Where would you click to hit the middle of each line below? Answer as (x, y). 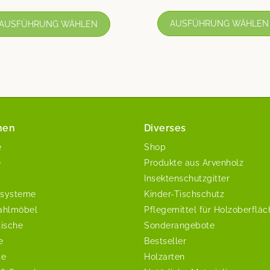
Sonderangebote (179, 225)
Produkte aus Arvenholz (194, 162)
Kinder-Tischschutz (184, 194)
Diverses (165, 128)
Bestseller (165, 241)
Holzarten (165, 256)
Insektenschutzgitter (187, 178)
